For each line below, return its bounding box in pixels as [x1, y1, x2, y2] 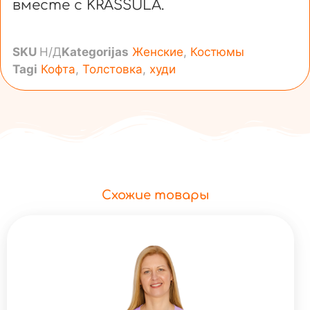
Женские [132, 44, 183, 59]
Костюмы [190, 44, 244, 59]
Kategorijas [62, 44, 129, 59]
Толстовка [82, 62, 143, 76]
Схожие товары [101, 188, 209, 202]
